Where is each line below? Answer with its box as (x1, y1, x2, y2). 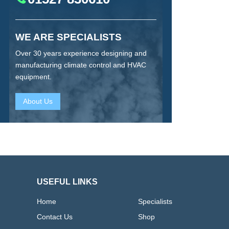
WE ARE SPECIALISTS (15, 32, 122, 42)
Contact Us (37, 213, 73, 221)
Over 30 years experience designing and (15, 49, 147, 57)
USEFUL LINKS (37, 177, 98, 186)
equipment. (15, 72, 52, 81)
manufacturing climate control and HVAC (15, 60, 146, 69)
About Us (23, 97, 53, 105)
